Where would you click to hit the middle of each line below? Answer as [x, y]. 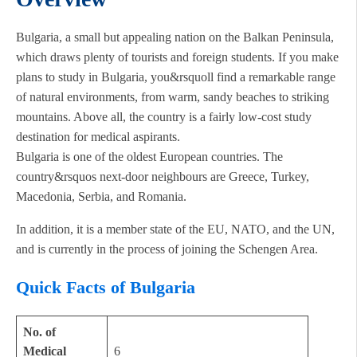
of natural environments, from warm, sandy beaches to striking [173, 96]
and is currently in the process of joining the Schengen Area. [167, 249]
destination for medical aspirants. [98, 136]
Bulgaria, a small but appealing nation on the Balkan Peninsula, [175, 37]
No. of [39, 331]
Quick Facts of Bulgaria [106, 287]
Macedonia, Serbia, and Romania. [101, 196]
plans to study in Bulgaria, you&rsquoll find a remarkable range [176, 76]
